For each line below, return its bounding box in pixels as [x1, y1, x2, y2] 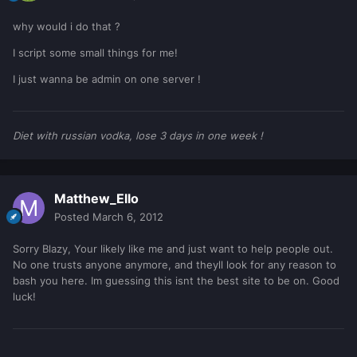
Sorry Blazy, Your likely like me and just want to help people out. [13, 242, 333, 256]
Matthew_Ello [54, 190, 139, 207]
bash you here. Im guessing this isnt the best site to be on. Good [13, 274, 339, 288]
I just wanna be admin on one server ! [13, 73, 201, 86]
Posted [54, 210, 92, 224]
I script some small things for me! [13, 46, 178, 60]
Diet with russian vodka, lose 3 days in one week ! [13, 129, 263, 143]
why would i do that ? [13, 20, 120, 33]
